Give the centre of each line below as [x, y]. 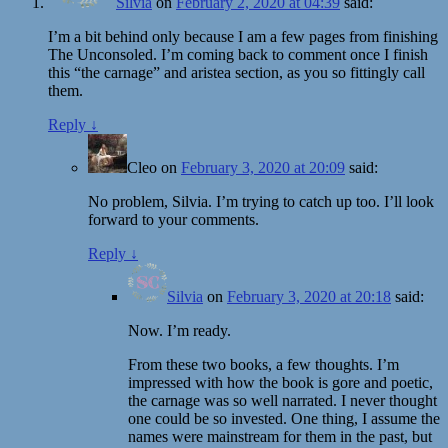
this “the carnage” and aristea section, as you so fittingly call [236, 72]
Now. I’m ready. [179, 330]
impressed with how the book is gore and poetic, [280, 382]
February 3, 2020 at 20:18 [309, 296]
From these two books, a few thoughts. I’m [263, 364]
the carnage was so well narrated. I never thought [282, 400]
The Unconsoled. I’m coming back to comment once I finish [238, 54]
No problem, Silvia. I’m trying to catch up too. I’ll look [261, 201]
